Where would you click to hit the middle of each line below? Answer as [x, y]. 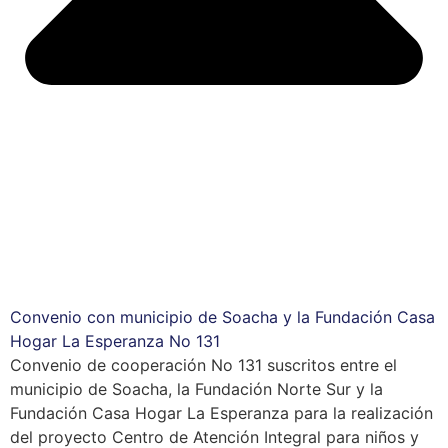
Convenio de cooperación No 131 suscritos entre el [203, 364]
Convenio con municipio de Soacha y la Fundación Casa [222, 316]
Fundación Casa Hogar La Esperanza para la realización [221, 412]
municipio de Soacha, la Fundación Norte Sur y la [196, 388]
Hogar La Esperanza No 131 [115, 340]
